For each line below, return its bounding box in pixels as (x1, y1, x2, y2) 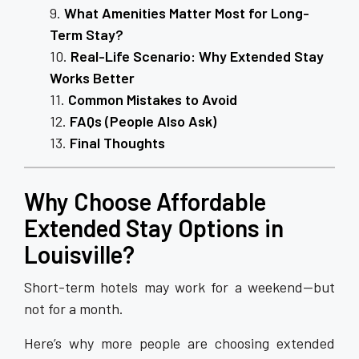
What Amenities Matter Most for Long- (64, 4, 309, 22)
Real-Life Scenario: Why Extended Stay (71, 47, 324, 65)
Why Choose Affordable (24, 187, 266, 216)
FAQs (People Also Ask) (70, 112, 216, 130)
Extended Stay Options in (24, 213, 284, 242)
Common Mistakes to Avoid (68, 91, 237, 108)
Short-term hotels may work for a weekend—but (24, 278, 335, 296)
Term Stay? (50, 26, 123, 43)
